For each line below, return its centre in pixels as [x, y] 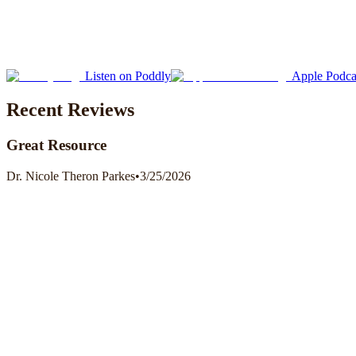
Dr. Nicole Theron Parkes [71, 176]
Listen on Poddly [128, 76]
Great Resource [56, 145]
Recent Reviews [70, 110]
